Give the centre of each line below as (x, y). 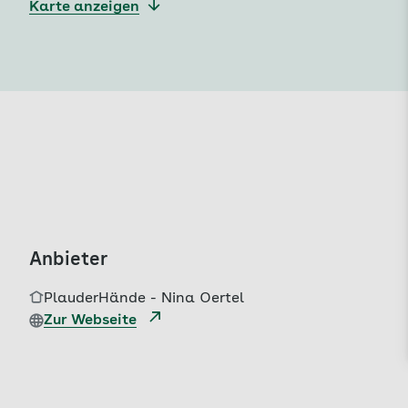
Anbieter (68, 260)
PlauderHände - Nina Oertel (144, 299)
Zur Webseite (90, 321)
